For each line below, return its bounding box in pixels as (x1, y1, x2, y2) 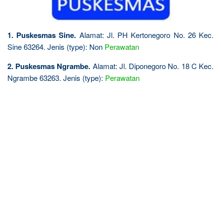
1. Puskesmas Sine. (7, 29, 76, 40)
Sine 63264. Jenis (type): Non (7, 41, 105, 52)
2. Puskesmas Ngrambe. (7, 60, 91, 72)
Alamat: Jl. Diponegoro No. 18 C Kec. (90, 60, 214, 71)
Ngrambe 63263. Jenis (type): (7, 72, 105, 83)
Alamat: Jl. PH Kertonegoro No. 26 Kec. (76, 29, 214, 40)
